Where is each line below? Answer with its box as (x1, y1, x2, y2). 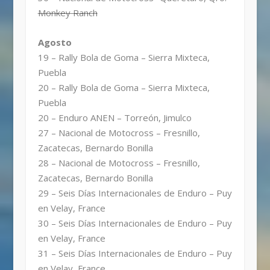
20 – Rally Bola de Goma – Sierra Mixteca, (37, 81, 210, 93)
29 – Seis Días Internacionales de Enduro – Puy (37, 186, 232, 199)
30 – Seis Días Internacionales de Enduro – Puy (37, 216, 232, 229)
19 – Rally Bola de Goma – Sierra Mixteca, (37, 51, 210, 63)
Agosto (37, 36, 72, 48)
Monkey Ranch (37, 6, 98, 19)
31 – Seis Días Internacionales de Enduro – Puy (37, 246, 232, 259)
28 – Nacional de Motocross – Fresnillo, (37, 156, 200, 169)
